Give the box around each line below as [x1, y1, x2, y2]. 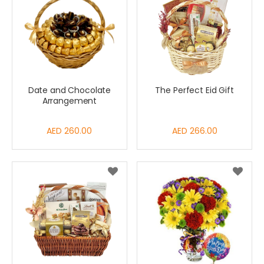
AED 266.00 [171, 124, 217, 137]
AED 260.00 [47, 124, 93, 137]
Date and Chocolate [28, 84, 111, 97]
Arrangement [42, 95, 97, 107]
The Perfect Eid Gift [155, 84, 234, 97]
